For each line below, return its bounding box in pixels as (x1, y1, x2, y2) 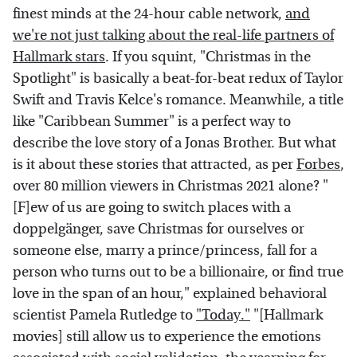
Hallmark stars (13, 48, 105, 65)
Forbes (296, 155, 340, 173)
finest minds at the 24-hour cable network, (13, 5, 285, 22)
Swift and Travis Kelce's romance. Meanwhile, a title (13, 91, 343, 108)
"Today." (196, 306, 250, 324)
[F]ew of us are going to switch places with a (13, 198, 291, 216)
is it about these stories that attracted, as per (13, 155, 296, 173)
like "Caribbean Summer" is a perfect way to (13, 112, 291, 130)
